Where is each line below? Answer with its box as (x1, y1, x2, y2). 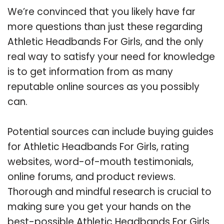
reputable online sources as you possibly (7, 79, 199, 93)
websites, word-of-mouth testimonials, (7, 154, 193, 168)
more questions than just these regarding (7, 19, 202, 33)
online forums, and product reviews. (7, 169, 175, 183)
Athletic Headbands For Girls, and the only (7, 34, 203, 48)
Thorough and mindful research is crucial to (7, 184, 211, 198)
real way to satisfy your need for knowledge (7, 49, 215, 63)
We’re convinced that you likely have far (7, 4, 195, 18)
